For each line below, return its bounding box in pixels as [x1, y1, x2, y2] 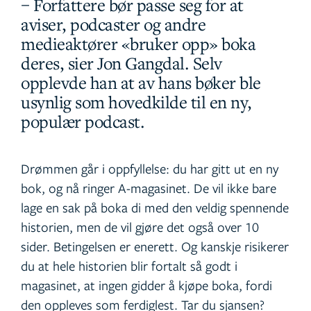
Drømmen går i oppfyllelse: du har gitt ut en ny [21, 160, 278, 178]
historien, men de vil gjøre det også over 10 [21, 218, 259, 236]
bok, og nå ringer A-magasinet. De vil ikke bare [21, 179, 276, 197]
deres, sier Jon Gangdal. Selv [21, 52, 222, 75]
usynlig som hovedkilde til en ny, [21, 91, 252, 114]
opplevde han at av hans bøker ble [21, 72, 261, 94]
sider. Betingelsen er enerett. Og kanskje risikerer [21, 237, 289, 255]
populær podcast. [21, 110, 144, 133]
